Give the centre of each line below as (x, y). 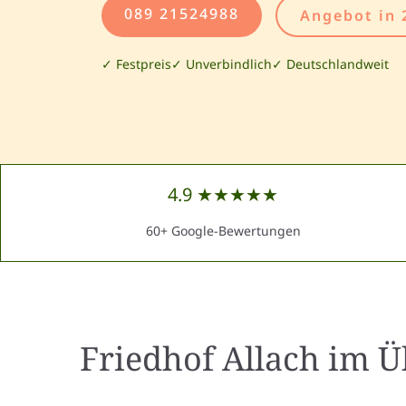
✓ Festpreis (136, 64)
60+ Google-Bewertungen (223, 231)
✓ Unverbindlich (222, 64)
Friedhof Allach (199, 358)
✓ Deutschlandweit (330, 64)
